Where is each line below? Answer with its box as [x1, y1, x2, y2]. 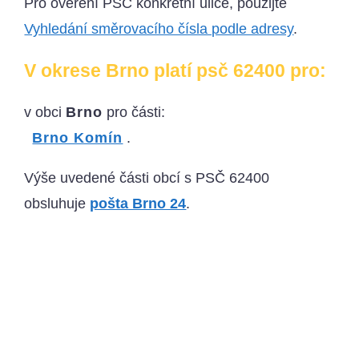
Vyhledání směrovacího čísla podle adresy [24, 21, 294, 38]
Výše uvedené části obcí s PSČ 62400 [24, 170, 270, 187]
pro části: [103, 104, 166, 121]
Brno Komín [32, 130, 123, 147]
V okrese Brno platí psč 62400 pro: [24, 60, 327, 82]
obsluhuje [24, 196, 91, 212]
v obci [24, 104, 67, 121]
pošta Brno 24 [90, 196, 187, 212]
